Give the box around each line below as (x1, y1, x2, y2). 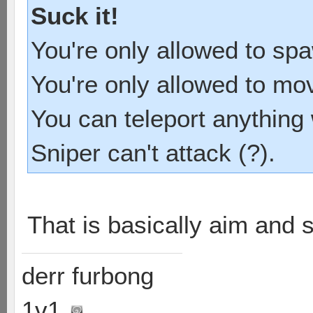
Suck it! (31, 2, 119, 30)
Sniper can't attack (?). (31, 139, 275, 167)
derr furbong (22, 262, 154, 290)
